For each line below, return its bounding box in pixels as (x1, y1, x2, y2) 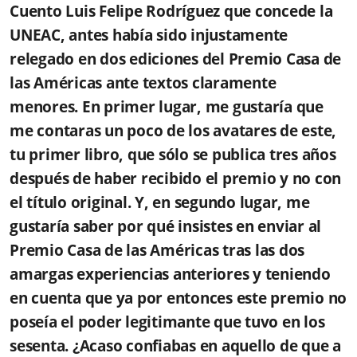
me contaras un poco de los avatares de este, (10, 120, 336, 141)
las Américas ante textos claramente (10, 72, 277, 93)
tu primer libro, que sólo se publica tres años (10, 143, 336, 165)
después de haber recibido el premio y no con (10, 167, 341, 189)
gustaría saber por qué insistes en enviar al (10, 215, 321, 237)
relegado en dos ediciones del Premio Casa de (10, 48, 341, 69)
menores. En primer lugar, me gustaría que (10, 96, 324, 117)
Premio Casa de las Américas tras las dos (10, 239, 304, 261)
